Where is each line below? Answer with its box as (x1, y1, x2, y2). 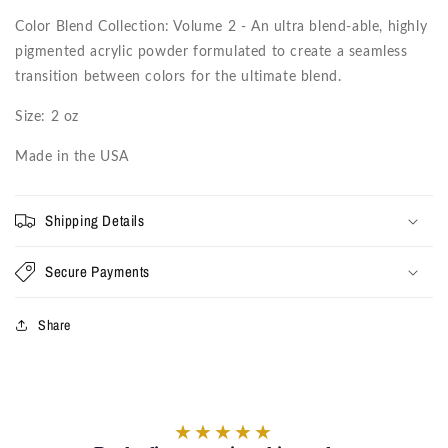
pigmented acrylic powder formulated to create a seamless (15, 44, 408, 59)
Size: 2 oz (15, 109, 79, 124)
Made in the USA (15, 149, 129, 164)
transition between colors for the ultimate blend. (15, 69, 342, 84)
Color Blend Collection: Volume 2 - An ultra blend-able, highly (15, 19, 428, 34)
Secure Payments (45, 260, 150, 282)
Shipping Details (45, 209, 145, 231)
